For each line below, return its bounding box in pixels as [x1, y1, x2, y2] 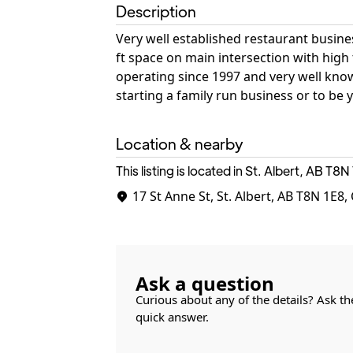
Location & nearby [116, 133, 243, 153]
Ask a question [136, 270, 274, 296]
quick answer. [136, 309, 209, 325]
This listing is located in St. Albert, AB [116, 162, 323, 179]
